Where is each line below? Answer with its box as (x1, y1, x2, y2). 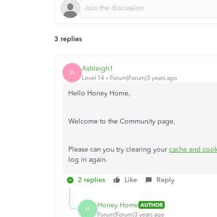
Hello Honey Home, (68, 89, 132, 97)
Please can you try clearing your (68, 145, 169, 154)
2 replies (78, 176, 105, 184)
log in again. (68, 155, 109, 164)
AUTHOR (140, 201, 163, 208)
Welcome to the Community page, (68, 117, 177, 125)
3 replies (54, 35, 82, 43)
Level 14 (82, 74, 104, 81)
